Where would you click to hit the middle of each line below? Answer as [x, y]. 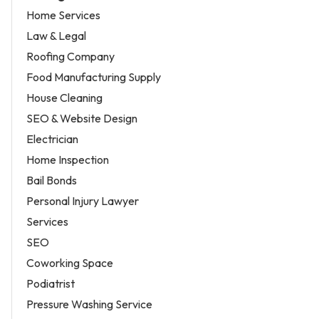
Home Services [63, 15]
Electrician [52, 139]
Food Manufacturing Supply [94, 77]
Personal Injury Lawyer [83, 201]
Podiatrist [51, 284]
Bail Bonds [52, 181]
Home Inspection [68, 160]
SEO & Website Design [82, 119]
